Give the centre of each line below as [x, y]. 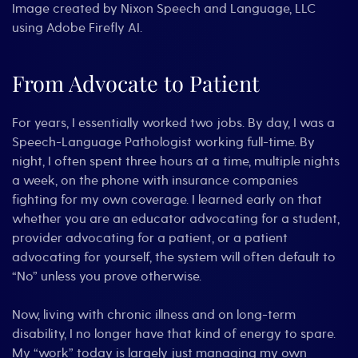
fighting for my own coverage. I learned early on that [167, 200]
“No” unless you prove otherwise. [107, 276]
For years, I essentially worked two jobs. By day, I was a [173, 123]
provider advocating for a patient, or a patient [150, 238]
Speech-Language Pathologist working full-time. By [163, 142]
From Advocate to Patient [136, 83]
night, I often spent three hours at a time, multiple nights [176, 161]
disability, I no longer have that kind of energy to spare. [174, 334]
